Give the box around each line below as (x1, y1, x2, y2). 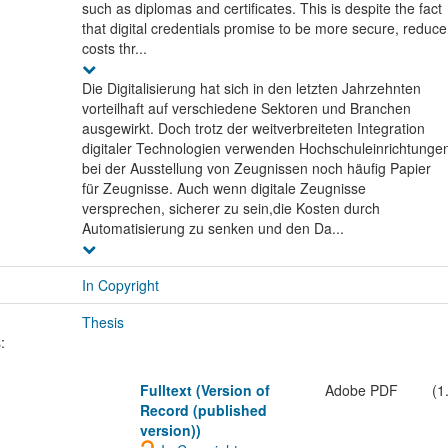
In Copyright (81, 275, 159, 296)
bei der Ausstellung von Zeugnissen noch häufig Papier (81, 158, 431, 179)
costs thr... (81, 38, 147, 59)
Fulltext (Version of (140, 380, 271, 401)
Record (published (140, 400, 268, 421)
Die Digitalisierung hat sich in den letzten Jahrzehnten (81, 78, 421, 99)
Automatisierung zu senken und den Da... (81, 218, 344, 239)
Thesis (81, 312, 124, 333)
